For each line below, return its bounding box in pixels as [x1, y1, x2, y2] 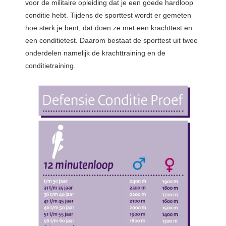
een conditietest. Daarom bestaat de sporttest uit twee [25, 36, 198, 45]
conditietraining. [25, 62, 76, 70]
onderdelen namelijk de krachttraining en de [25, 49, 165, 58]
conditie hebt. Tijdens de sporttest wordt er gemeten [25, 11, 191, 20]
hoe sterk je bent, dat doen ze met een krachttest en [25, 24, 192, 32]
